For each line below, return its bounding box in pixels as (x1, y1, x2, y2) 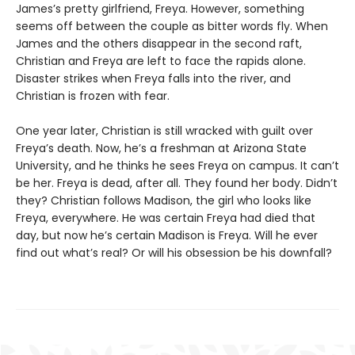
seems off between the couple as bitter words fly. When (16, 17, 328, 34)
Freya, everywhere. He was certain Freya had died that (16, 209, 315, 226)
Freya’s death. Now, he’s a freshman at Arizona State (16, 139, 307, 156)
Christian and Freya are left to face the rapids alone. (16, 52, 306, 69)
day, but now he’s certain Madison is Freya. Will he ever (16, 227, 318, 243)
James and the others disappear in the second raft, (16, 35, 302, 52)
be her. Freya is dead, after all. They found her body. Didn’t (16, 174, 338, 191)
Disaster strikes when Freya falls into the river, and (16, 70, 291, 86)
